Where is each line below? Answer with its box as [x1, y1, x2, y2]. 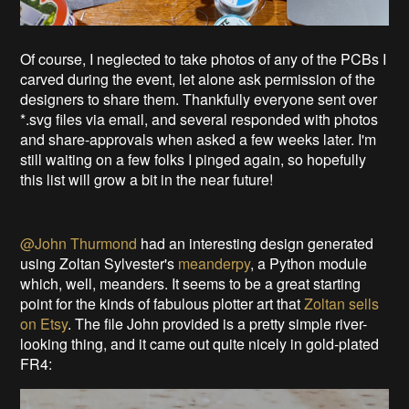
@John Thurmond [20, 232, 142, 254]
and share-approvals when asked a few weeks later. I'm [20, 128, 377, 150]
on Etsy [20, 312, 68, 334]
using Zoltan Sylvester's [20, 252, 179, 274]
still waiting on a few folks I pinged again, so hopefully [20, 148, 367, 170]
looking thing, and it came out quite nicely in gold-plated [20, 332, 380, 354]
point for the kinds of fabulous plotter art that [20, 292, 305, 314]
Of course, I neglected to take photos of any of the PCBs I [20, 47, 387, 69]
